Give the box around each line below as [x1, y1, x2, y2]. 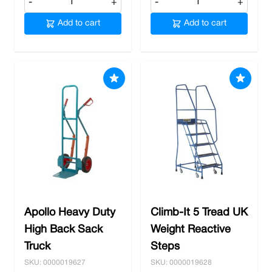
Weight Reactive [151, 225, 231, 235]
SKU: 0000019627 [24, 259, 86, 266]
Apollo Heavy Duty [24, 208, 115, 218]
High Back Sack [24, 225, 103, 235]
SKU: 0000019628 [151, 259, 212, 266]
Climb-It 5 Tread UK [151, 208, 248, 218]
